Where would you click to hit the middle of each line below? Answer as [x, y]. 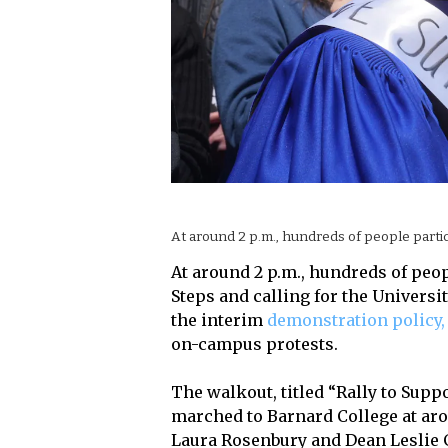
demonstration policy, [356, 320]
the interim [219, 320]
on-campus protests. [255, 344]
